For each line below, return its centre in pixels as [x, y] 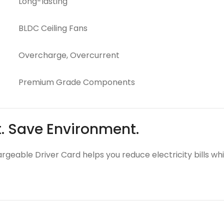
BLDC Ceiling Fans [53, 28]
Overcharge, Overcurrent [69, 55]
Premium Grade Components [77, 82]
